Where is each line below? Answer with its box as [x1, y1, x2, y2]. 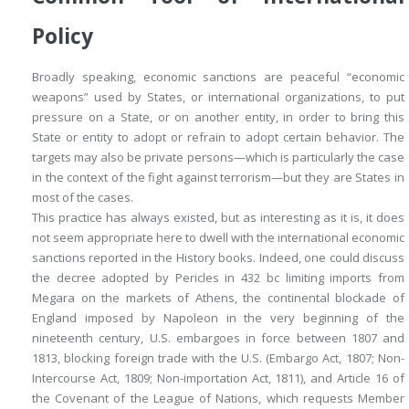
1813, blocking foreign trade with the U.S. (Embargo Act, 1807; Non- [32, 350, 404, 367]
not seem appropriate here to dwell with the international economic [32, 229, 404, 246]
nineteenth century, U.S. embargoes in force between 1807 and [32, 330, 404, 347]
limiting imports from [278, 269, 405, 287]
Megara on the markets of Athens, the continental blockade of [32, 289, 404, 307]
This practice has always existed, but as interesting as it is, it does [32, 209, 404, 226]
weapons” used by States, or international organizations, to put [32, 89, 404, 106]
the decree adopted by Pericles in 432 [32, 269, 267, 287]
